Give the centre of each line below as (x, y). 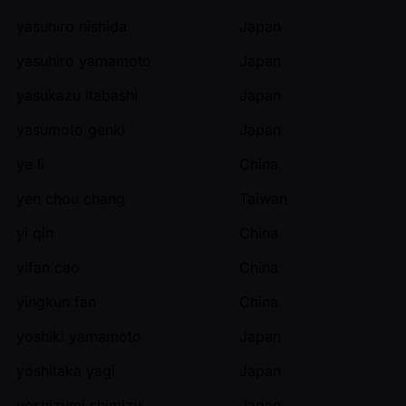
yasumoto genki (71, 129)
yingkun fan (56, 301)
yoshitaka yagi (66, 370)
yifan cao (48, 267)
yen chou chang (71, 198)
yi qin (35, 232)
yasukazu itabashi (77, 95)
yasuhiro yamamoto (84, 60)
